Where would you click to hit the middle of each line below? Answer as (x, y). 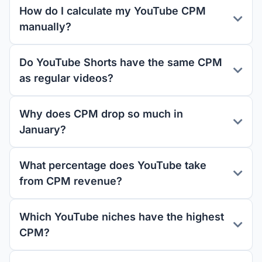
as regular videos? (66, 78)
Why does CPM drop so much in (101, 114)
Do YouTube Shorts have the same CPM (121, 62)
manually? (45, 27)
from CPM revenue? (71, 181)
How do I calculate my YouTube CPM (113, 11)
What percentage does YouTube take (113, 165)
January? (43, 130)
